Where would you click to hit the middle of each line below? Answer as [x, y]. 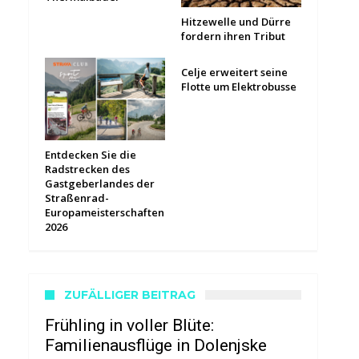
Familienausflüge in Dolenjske [156, 346]
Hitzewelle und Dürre [236, 22]
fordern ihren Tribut [233, 36]
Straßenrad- [77, 198]
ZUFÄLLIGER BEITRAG [130, 295]
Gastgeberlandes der [100, 184]
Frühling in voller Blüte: [129, 326]
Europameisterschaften [105, 213]
